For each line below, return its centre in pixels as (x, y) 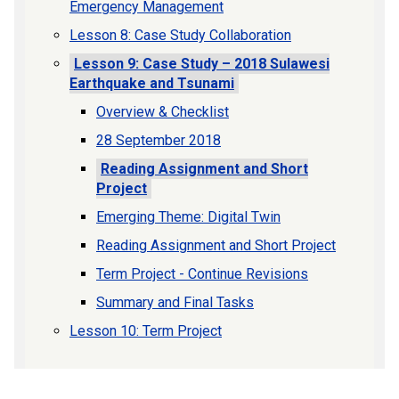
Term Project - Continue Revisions (202, 274)
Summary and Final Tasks (175, 303)
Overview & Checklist (163, 112)
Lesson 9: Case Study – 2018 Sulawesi (202, 64)
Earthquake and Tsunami (152, 84)
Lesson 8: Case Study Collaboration (180, 36)
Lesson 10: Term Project (146, 331)
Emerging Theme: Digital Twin (188, 217)
